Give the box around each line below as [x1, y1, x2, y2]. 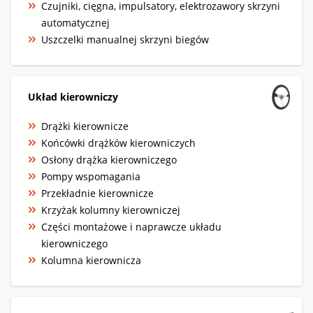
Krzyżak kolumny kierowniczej [41, 203, 180, 217]
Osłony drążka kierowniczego [41, 152, 177, 166]
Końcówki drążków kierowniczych [41, 136, 196, 150]
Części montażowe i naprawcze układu [41, 219, 221, 233]
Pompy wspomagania [41, 169, 140, 183]
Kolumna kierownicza [41, 253, 141, 267]
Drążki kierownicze [41, 119, 129, 133]
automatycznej [41, 15, 110, 29]
